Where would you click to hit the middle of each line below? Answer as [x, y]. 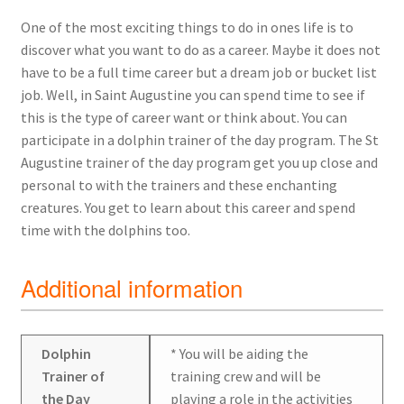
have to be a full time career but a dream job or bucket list [198, 73]
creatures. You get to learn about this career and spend [188, 208]
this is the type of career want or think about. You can [184, 118]
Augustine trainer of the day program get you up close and [199, 163]
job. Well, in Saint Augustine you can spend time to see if [193, 95]
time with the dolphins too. [105, 230]
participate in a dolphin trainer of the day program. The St [199, 140]
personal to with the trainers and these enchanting [179, 185]
